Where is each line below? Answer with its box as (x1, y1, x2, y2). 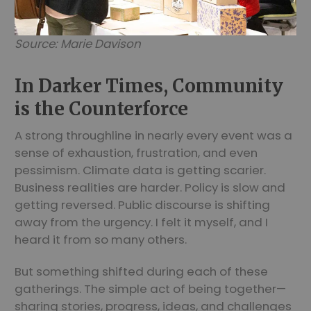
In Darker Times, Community (15, 74, 283, 97)
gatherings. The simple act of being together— (15, 280, 286, 297)
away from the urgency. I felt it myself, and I (15, 213, 268, 230)
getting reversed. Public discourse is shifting (15, 196, 270, 213)
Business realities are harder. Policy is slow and (15, 178, 285, 196)
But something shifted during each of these (15, 262, 268, 280)
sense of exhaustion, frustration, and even (15, 144, 258, 161)
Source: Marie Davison (15, 35, 141, 52)
